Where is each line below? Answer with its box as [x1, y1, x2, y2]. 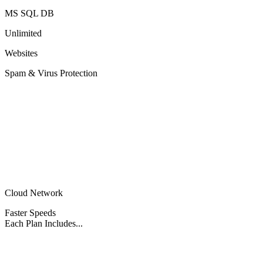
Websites [5, 48, 38, 59]
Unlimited [5, 28, 42, 39]
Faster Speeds [5, 208, 56, 218]
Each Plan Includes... [5, 218, 83, 229]
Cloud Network [5, 188, 63, 198]
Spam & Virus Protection [5, 68, 97, 79]
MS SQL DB [5, 8, 54, 19]
